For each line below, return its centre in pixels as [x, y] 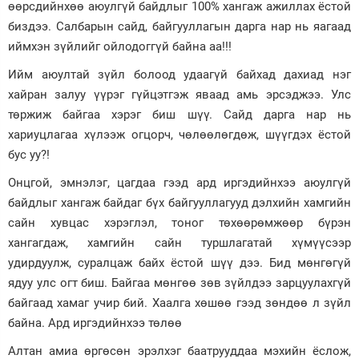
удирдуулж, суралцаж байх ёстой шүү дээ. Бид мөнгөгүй [179, 263]
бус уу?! [29, 155]
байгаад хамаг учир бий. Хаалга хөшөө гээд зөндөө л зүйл [179, 303]
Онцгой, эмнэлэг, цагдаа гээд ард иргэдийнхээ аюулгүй [179, 183]
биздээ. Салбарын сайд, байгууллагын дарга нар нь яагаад [179, 27]
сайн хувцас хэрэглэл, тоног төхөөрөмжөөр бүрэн [179, 223]
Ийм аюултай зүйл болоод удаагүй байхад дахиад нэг [179, 75]
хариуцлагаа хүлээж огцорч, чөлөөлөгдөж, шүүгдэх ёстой [179, 135]
